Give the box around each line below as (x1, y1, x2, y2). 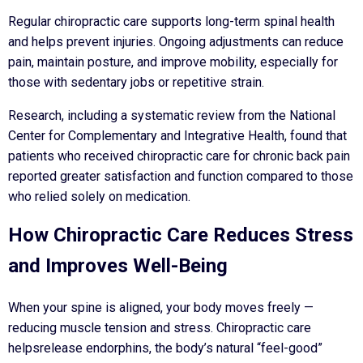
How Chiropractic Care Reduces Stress (8, 223, 353, 246)
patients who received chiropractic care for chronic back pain (8, 147, 350, 164)
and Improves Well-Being (8, 254, 228, 277)
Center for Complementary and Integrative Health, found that (8, 127, 347, 143)
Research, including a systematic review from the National (8, 107, 335, 123)
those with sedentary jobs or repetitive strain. (8, 74, 264, 90)
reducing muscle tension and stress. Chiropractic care (8, 319, 311, 335)
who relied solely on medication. (8, 188, 190, 204)
